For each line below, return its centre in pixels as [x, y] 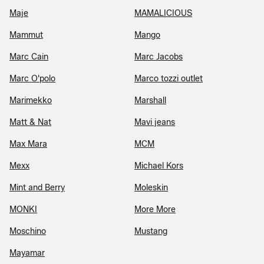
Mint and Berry [37, 187]
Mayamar [27, 253]
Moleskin [151, 187]
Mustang [151, 231]
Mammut [26, 35]
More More [155, 209]
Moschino [28, 231]
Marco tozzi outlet [169, 78]
